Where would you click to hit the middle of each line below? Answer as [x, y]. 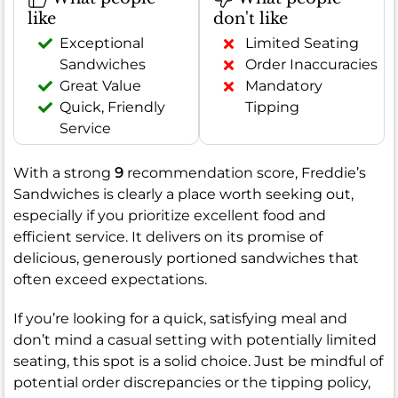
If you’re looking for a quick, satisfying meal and [180, 319]
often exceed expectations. [110, 280]
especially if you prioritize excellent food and [170, 216]
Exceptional [102, 44]
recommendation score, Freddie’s [245, 173]
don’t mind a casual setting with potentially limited [195, 340]
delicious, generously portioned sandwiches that [186, 259]
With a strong [64, 173]
